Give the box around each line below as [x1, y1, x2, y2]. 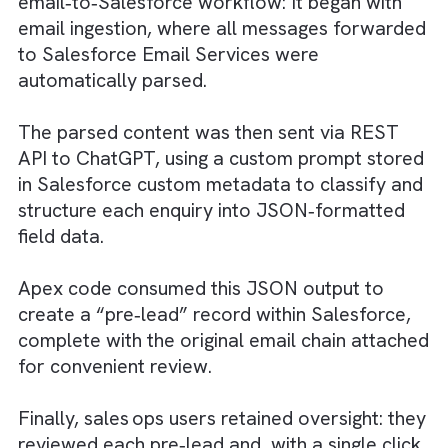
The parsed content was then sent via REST [20, 331, 444, 361]
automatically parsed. [20, 273, 231, 303]
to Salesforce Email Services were [20, 245, 355, 274]
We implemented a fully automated [20, 158, 362, 188]
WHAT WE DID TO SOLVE [20, 127, 265, 157]
